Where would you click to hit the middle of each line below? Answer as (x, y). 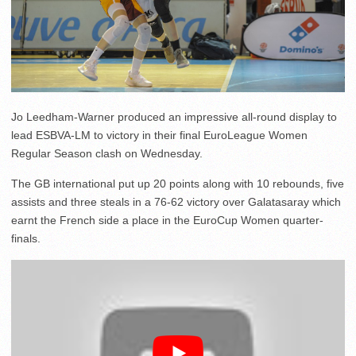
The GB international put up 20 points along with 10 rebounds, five (178, 184)
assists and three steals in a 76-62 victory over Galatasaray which (176, 202)
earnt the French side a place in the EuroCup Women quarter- (167, 221)
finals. (26, 239)
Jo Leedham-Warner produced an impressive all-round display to (174, 117)
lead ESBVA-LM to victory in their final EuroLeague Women (159, 135)
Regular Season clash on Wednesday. (107, 154)
